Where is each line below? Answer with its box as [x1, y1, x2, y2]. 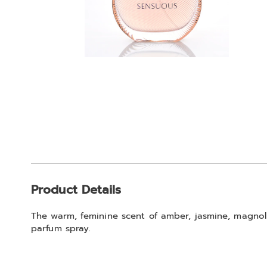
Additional [30, 163, 121, 189]
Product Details [31, 181, 122, 198]
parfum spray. [31, 222, 91, 235]
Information [30, 189, 130, 215]
